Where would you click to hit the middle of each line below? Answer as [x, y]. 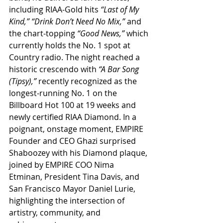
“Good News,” [101, 34]
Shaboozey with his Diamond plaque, [79, 153]
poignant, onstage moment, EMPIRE [77, 129]
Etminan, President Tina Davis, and [75, 177]
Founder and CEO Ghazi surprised [73, 141]
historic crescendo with [54, 69]
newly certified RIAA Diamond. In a [74, 117]
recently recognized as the [88, 81]
